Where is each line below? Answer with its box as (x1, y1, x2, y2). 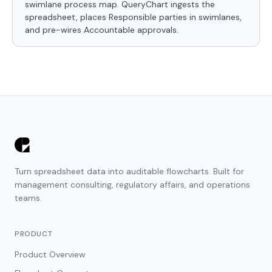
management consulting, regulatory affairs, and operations (15, 179, 250, 190)
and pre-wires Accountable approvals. (25, 24, 178, 35)
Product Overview (15, 249, 86, 260)
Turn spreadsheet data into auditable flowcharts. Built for (15, 166, 244, 177)
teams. (15, 192, 42, 203)
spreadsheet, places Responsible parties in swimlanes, (25, 12, 242, 22)
